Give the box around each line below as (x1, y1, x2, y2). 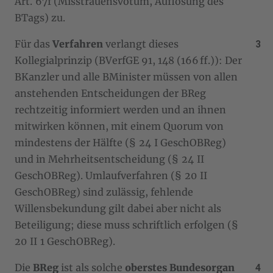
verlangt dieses (103, 37, 179, 50)
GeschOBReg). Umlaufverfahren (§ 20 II (15, 169, 207, 182)
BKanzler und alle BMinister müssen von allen (15, 70, 238, 83)
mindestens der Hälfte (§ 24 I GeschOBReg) (15, 136, 226, 149)
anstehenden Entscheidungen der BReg (15, 87, 206, 99)
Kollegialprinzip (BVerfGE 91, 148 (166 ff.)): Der (15, 54, 242, 66)
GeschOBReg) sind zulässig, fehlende (15, 185, 193, 198)
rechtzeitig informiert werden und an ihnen (15, 103, 226, 116)
